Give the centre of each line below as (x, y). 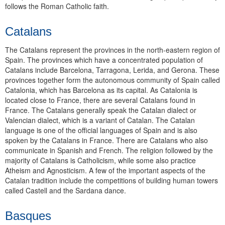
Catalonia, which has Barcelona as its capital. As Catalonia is (101, 90)
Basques (28, 215)
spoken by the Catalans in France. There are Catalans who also (106, 140)
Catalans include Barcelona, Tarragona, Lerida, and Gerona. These (112, 70)
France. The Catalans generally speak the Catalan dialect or (101, 110)
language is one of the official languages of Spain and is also (101, 130)
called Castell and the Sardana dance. (66, 190)
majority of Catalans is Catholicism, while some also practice (100, 160)
